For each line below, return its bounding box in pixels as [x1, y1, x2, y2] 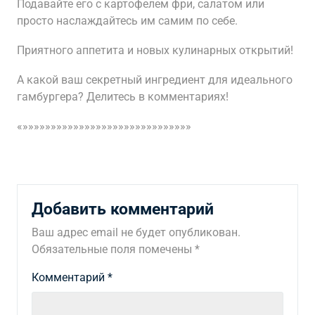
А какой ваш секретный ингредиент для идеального [17, 73, 292, 86]
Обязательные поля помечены [32, 243, 195, 256]
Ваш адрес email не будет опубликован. [32, 226, 240, 239]
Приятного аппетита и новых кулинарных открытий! [17, 44, 293, 57]
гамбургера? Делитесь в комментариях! [17, 90, 229, 103]
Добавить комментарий [32, 199, 214, 219]
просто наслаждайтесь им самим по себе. [17, 14, 238, 27]
